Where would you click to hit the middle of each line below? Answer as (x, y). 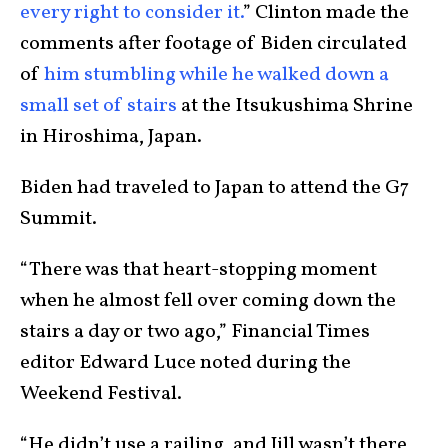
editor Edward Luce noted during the (185, 362)
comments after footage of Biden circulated (213, 43)
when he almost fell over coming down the (208, 300)
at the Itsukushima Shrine (295, 105)
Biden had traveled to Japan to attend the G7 (214, 187)
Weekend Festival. (101, 393)
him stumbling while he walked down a (216, 74)
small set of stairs (98, 105)
